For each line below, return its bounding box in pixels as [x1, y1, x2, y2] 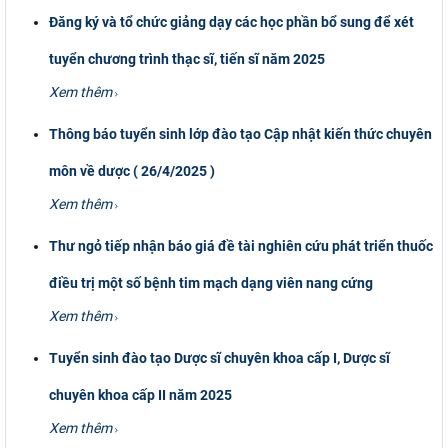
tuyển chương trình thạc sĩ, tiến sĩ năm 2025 [49, 50, 326, 67]
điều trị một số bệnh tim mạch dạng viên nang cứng [49, 274, 374, 291]
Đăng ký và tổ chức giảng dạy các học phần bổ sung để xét [49, 13, 415, 30]
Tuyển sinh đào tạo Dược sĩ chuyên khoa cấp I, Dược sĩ [49, 349, 391, 366]
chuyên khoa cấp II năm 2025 [49, 386, 233, 403]
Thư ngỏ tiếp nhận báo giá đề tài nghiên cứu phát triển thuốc [49, 237, 434, 254]
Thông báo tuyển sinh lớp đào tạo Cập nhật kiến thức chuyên [49, 125, 433, 142]
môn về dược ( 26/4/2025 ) [49, 162, 216, 179]
